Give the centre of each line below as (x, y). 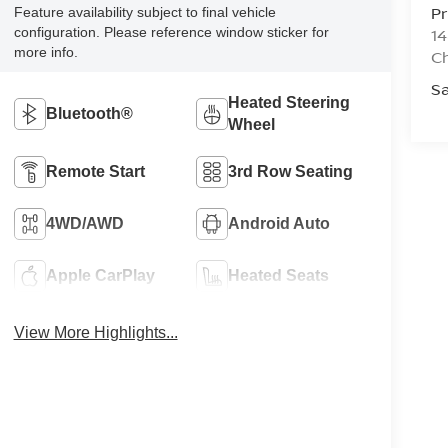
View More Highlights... (95, 332)
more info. (45, 52)
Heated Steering (289, 102)
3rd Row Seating (291, 171)
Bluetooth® (89, 113)
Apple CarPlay (100, 275)
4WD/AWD (84, 223)
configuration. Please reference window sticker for (171, 32)
